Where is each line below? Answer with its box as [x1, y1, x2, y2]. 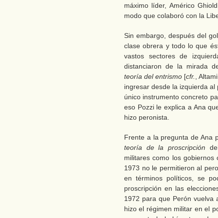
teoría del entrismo [124, 73, 182, 80]
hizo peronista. [124, 113, 169, 121]
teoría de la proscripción [124, 144, 206, 151]
